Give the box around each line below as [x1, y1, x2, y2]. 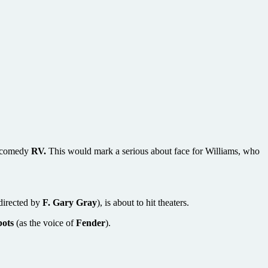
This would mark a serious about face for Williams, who [46, 145, 260, 156]
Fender [76, 217, 105, 228]
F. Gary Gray [42, 197, 97, 208]
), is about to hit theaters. [97, 197, 189, 208]
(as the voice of [14, 217, 76, 228]
